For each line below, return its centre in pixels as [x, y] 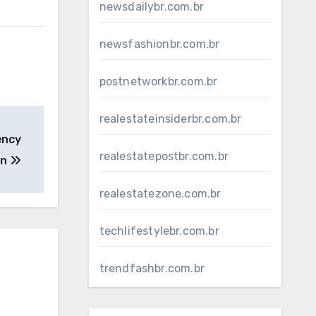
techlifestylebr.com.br [159, 231]
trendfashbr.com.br [152, 268]
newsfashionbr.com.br [159, 44]
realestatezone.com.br [160, 194]
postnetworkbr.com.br [158, 81]
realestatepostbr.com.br [164, 156]
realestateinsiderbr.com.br [170, 119]
